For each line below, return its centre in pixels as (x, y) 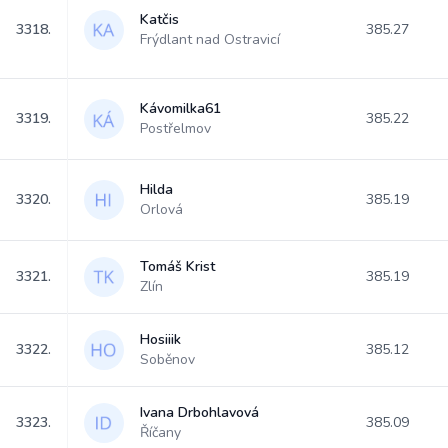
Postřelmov (175, 128)
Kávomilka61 (180, 108)
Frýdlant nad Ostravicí (210, 39)
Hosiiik (160, 339)
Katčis (159, 19)
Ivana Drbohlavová (199, 412)
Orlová (161, 209)
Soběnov (167, 359)
